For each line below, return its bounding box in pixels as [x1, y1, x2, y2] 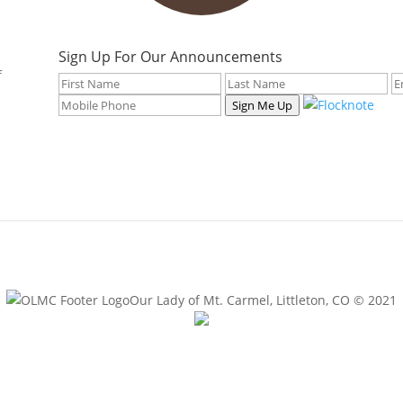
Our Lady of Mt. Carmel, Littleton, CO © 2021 [130, 291, 397, 309]
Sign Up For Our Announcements [58, 47, 282, 67]
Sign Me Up [231, 97, 292, 114]
